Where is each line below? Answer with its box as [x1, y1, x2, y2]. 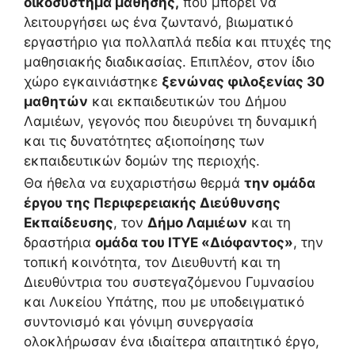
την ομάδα [244, 174, 315, 191]
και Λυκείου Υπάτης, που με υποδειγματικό [24, 293, 304, 310]
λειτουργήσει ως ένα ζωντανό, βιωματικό [24, 13, 293, 30]
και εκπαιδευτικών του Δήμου [88, 93, 287, 109]
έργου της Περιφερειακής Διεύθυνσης [24, 194, 281, 211]
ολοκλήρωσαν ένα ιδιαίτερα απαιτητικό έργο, [24, 333, 319, 349]
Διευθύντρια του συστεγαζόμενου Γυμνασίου [24, 273, 315, 290]
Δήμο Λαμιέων [147, 214, 247, 231]
